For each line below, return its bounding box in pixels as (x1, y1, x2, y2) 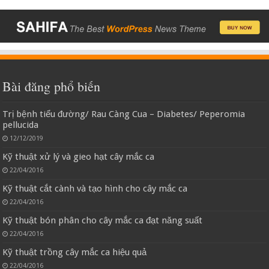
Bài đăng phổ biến (2, 77, 101, 95)
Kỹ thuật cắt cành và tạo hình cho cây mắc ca (2, 183, 188, 195)
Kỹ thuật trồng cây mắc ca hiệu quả (2, 247, 147, 258)
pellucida (2, 119, 39, 131)
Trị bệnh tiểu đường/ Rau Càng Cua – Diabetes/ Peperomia (2, 109, 246, 120)
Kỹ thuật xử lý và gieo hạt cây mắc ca (2, 151, 155, 163)
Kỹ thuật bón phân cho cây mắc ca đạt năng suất (2, 215, 203, 226)
